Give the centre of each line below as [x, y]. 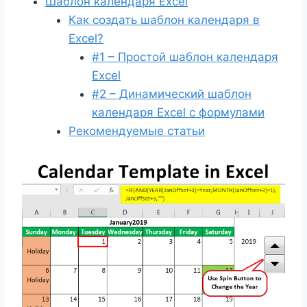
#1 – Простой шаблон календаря [185, 57]
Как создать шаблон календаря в [164, 20]
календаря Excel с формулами [178, 112]
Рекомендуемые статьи [137, 131]
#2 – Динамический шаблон [172, 94]
